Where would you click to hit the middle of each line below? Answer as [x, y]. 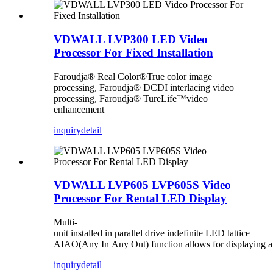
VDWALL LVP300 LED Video [131, 39]
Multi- [66, 222]
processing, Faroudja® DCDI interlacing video [144, 87]
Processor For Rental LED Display [140, 199]
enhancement [79, 109]
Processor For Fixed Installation [133, 52]
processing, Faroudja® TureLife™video [131, 98]
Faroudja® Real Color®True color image [133, 76]
